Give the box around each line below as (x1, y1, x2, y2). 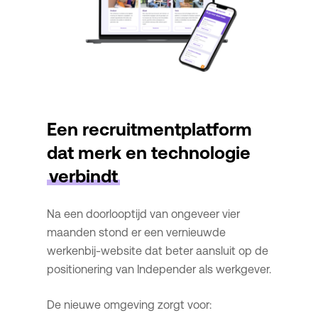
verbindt (48, 166, 118, 187)
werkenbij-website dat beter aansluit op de (46, 244, 268, 258)
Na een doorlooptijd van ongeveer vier (46, 207, 240, 221)
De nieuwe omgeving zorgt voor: (46, 298, 212, 312)
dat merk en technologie (46, 143, 251, 164)
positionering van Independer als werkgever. (46, 263, 271, 277)
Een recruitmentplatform (46, 119, 252, 141)
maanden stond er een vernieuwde (46, 226, 226, 240)
